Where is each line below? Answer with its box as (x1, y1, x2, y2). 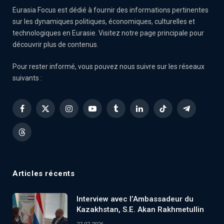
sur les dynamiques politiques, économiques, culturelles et (12, 17, 195, 25)
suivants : (12, 73, 42, 82)
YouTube (91, 108, 120, 117)
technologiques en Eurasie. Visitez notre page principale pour (12, 28, 204, 37)
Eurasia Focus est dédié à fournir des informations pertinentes (12, 5, 208, 14)
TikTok (162, 108, 183, 117)
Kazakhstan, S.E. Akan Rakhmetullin (76, 204, 204, 214)
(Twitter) (44, 119, 73, 127)
